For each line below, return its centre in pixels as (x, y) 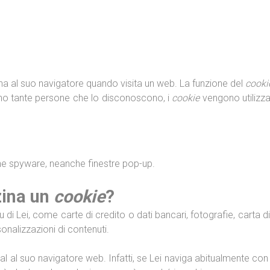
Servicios (48, 35)
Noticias (190, 35)
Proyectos (120, 35)
